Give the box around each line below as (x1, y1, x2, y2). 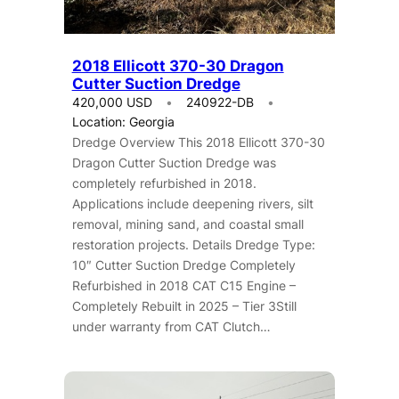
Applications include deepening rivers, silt (71, 195, 313, 211)
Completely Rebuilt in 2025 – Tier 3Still (71, 297, 297, 313)
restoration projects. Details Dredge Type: (71, 236, 315, 252)
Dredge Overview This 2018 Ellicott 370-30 (71, 134, 325, 150)
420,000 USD (71, 94, 152, 110)
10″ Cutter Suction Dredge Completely (71, 256, 296, 273)
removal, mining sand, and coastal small (71, 216, 304, 232)
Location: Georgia (71, 113, 175, 129)
